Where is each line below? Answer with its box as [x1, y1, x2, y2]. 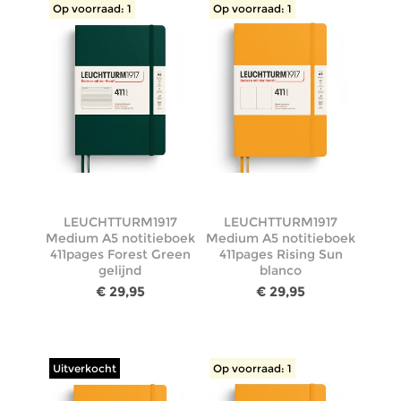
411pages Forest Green [49, 246, 191, 263]
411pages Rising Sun [218, 246, 343, 263]
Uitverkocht [52, 362, 116, 376]
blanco [260, 262, 303, 279]
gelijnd [98, 262, 142, 279]
